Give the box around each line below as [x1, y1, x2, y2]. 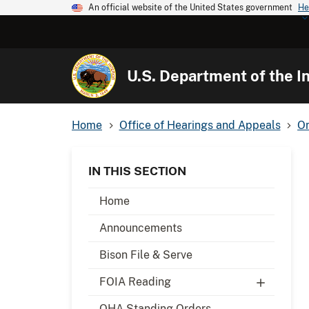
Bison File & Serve [99, 248, 192, 261]
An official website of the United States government [88, 3, 292, 12]
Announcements [99, 221, 182, 235]
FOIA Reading [99, 275, 171, 288]
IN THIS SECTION [88, 163, 186, 178]
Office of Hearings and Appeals [119, 118, 281, 132]
